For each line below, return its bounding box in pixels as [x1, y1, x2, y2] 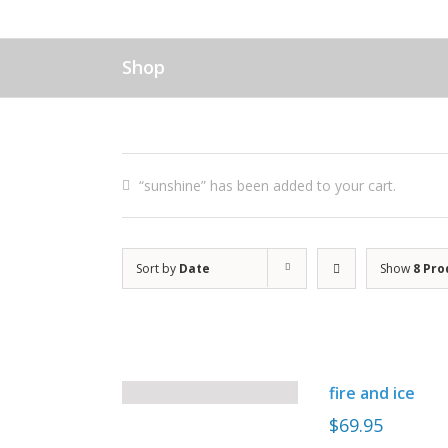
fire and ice [329, 382, 416, 404]
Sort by [136, 260, 179, 277]
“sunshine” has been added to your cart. [139, 176, 396, 195]
